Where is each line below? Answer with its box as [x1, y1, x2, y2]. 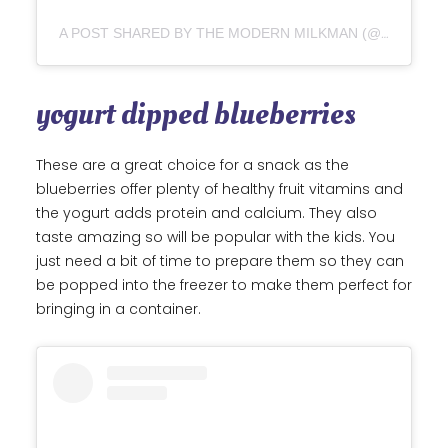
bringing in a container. [36, 299, 201, 320]
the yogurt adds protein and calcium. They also [36, 203, 377, 224]
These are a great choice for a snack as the [36, 155, 349, 176]
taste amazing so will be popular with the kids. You [36, 227, 395, 248]
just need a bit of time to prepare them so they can [36, 251, 404, 272]
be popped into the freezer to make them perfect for [36, 275, 412, 296]
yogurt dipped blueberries [36, 92, 356, 137]
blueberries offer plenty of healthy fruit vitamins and [36, 179, 403, 200]
